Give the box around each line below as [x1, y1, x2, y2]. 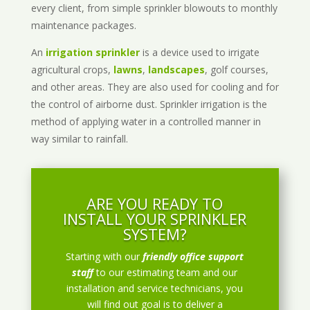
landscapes [147, 63, 205, 77]
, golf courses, [204, 63, 268, 77]
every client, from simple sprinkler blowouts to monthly [30, 1, 277, 15]
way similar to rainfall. [30, 132, 128, 146]
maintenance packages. [30, 19, 136, 33]
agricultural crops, [30, 63, 113, 77]
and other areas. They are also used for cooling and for [30, 80, 279, 94]
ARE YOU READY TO [86, 193, 224, 215]
